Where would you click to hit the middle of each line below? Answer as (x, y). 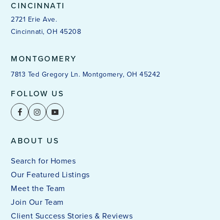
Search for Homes (43, 161)
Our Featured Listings (50, 175)
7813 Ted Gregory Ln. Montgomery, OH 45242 (86, 75)
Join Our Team (37, 202)
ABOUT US (35, 141)
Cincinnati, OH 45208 (46, 32)
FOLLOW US (37, 94)
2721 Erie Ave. (34, 20)
